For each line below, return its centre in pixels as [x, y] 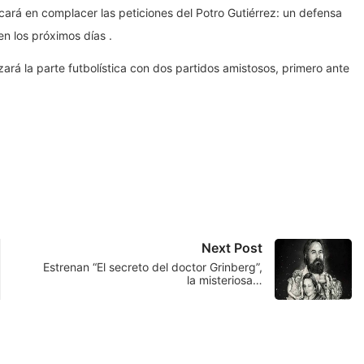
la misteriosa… [225, 280]
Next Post [232, 248]
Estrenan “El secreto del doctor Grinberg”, [153, 267]
